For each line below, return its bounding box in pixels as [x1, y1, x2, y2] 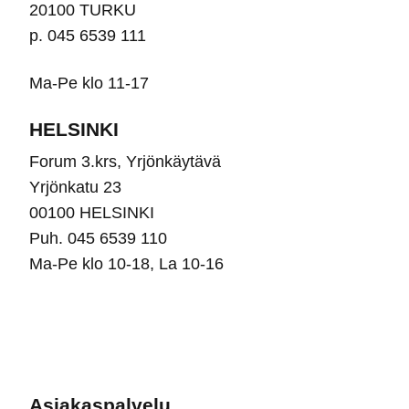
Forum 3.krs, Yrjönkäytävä [29, 152, 221, 171]
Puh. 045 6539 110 [29, 228, 167, 247]
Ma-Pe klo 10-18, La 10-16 [29, 254, 224, 273]
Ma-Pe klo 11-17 [29, 73, 149, 92]
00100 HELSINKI [29, 203, 154, 222]
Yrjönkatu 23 [29, 177, 121, 196]
